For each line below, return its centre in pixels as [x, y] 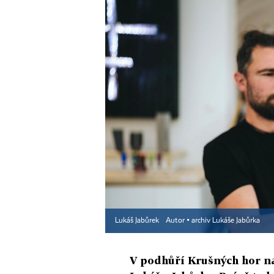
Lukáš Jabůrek [138, 220]
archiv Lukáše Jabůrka [226, 220]
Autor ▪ [179, 220]
